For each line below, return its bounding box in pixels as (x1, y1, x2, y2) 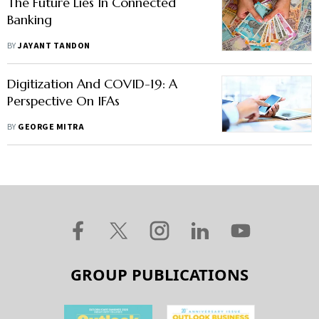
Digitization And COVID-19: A (7, 75, 177, 92)
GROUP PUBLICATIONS (70, 263, 249, 285)
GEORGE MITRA (18, 121, 85, 133)
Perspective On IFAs (7, 93, 120, 109)
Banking (7, 11, 52, 28)
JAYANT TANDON (18, 40, 90, 52)
